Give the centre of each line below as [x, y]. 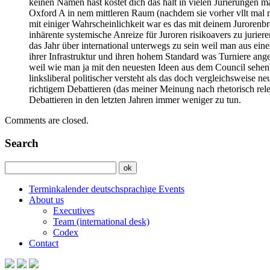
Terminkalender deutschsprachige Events [107, 189]
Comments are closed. [47, 120]
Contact [44, 243]
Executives [74, 211]
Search [22, 143]
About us [46, 200]
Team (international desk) [101, 222]
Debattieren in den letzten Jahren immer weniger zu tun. [135, 99]
